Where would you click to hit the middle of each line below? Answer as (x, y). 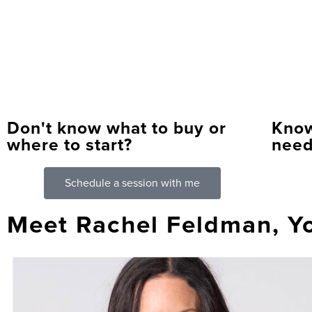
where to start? (70, 145)
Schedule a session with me (132, 183)
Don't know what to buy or (117, 128)
